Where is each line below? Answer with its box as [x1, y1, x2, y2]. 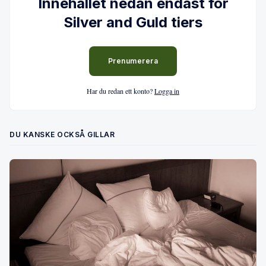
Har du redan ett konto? [87, 85, 154, 96]
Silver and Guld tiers [64, 13, 202, 31]
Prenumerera [107, 56, 159, 65]
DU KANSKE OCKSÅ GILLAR [9, 129, 115, 139]
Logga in [154, 85, 179, 96]
